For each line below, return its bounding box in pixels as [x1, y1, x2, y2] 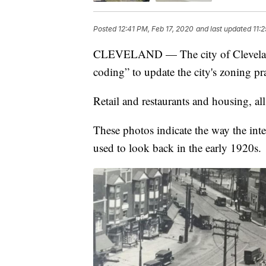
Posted [93, 24, 118, 34]
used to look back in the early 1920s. [93, 140, 261, 156]
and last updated [196, 24, 251, 34]
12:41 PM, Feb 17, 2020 [118, 24, 194, 34]
